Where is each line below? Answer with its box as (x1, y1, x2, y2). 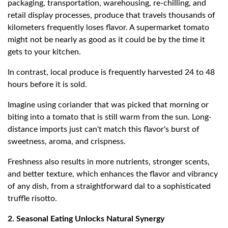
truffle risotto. (8, 194, 57, 203)
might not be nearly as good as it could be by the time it (8, 36, 205, 44)
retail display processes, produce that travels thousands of (8, 11, 215, 20)
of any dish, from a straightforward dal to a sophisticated (8, 182, 211, 191)
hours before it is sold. (8, 80, 87, 89)
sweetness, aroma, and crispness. (8, 137, 126, 146)
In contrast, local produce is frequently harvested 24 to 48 (8, 68, 215, 77)
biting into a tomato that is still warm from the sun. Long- (8, 113, 212, 122)
